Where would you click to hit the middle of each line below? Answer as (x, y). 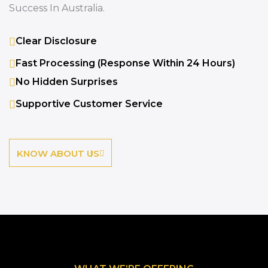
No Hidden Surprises (67, 82)
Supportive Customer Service (89, 104)
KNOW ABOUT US (58, 154)
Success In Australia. (57, 8)
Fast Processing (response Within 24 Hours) (125, 63)
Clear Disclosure (56, 41)
